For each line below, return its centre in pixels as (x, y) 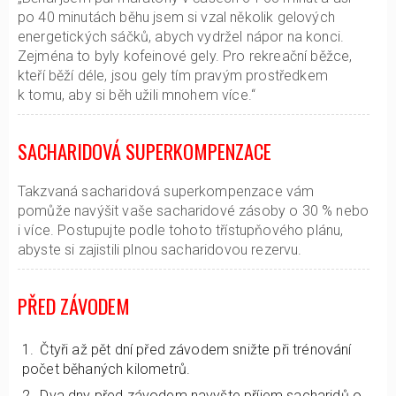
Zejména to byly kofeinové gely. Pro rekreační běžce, (185, 56)
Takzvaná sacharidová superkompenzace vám (166, 191)
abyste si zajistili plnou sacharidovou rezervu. (160, 250)
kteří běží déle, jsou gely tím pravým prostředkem (173, 76)
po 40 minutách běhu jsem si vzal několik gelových (176, 17)
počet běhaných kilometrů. (107, 369)
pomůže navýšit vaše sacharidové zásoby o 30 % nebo (194, 211)
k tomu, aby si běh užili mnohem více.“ (137, 95)
